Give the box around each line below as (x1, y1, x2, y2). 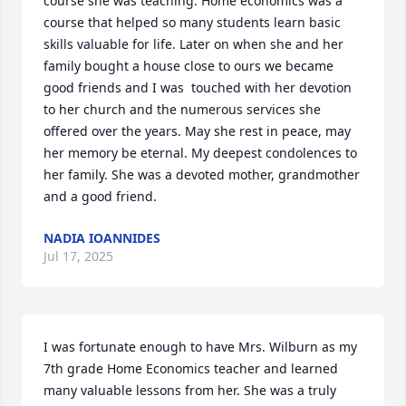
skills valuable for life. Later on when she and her (43, 35, 343, 53)
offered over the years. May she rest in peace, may (43, 122, 351, 140)
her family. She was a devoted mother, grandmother (43, 166, 360, 183)
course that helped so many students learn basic (43, 14, 341, 31)
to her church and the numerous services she (43, 101, 321, 118)
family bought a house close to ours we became (43, 57, 333, 74)
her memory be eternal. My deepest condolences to (43, 144, 357, 161)
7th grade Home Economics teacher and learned (43, 360, 338, 377)
